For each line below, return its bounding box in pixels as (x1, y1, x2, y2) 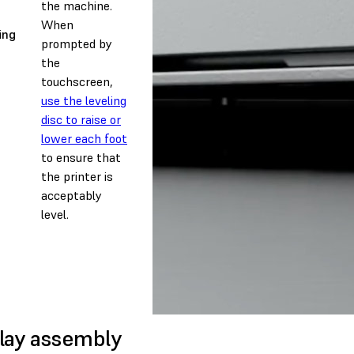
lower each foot (41, 130, 127, 147)
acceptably (41, 187, 102, 204)
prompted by (41, 36, 112, 52)
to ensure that (41, 149, 121, 166)
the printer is (41, 168, 113, 185)
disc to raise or (41, 111, 121, 128)
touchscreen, (41, 73, 113, 90)
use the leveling (41, 92, 126, 109)
